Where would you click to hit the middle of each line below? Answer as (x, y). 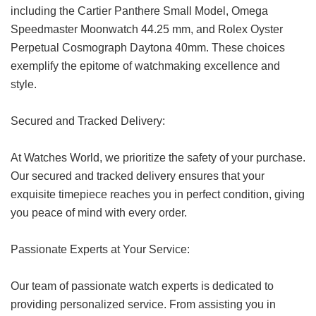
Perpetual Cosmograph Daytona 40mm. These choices (148, 48)
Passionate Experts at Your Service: (100, 250)
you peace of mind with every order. (99, 213)
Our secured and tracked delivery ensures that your (138, 176)
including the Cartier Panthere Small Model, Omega (139, 11)
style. (24, 85)
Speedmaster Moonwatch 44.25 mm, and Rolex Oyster (147, 30)
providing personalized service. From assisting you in (143, 305)
